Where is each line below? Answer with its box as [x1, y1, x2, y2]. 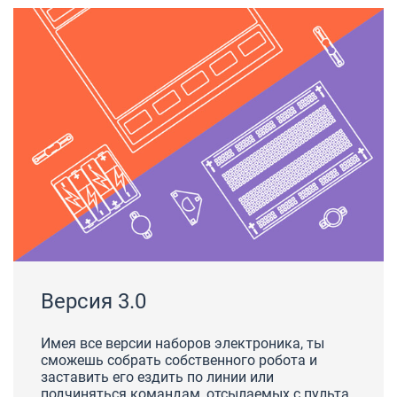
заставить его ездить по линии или [41, 368, 275, 385]
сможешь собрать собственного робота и [41, 351, 318, 369]
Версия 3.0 [41, 288, 147, 314]
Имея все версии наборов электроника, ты [41, 334, 325, 352]
